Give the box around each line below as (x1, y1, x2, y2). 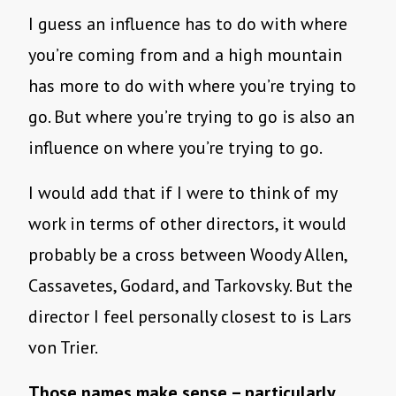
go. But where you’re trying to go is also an (28, 105, 354, 129)
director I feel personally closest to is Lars (28, 305, 352, 329)
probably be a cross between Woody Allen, (28, 243, 346, 267)
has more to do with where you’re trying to (28, 74, 356, 98)
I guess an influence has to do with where (28, 12, 347, 36)
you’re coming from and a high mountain (28, 43, 342, 67)
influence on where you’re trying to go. (28, 136, 325, 160)
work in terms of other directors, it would (28, 212, 346, 236)
